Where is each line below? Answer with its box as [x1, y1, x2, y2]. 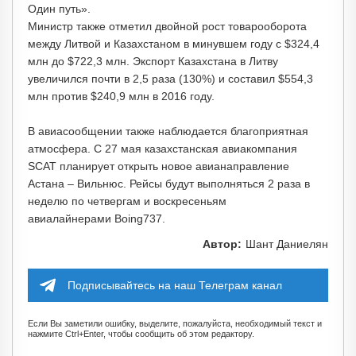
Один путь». [28, 2, 91, 15]
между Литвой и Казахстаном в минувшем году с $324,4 [28, 37, 319, 50]
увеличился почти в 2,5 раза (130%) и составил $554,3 [28, 72, 313, 85]
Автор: [203, 238, 242, 250]
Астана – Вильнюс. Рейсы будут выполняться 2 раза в [28, 177, 310, 190]
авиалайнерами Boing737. [28, 212, 165, 225]
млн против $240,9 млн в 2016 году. [28, 90, 215, 103]
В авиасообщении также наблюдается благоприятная [28, 125, 308, 137]
